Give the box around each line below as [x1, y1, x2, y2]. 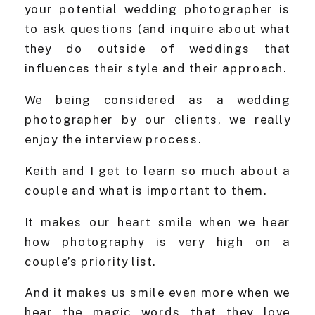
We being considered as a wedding [25, 93, 290, 108]
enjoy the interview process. [25, 132, 202, 147]
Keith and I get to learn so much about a [25, 164, 290, 178]
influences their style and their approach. [25, 61, 287, 76]
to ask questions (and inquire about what [25, 22, 290, 37]
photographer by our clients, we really [25, 112, 290, 127]
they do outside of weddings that [25, 41, 290, 56]
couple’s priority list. [25, 255, 157, 269]
